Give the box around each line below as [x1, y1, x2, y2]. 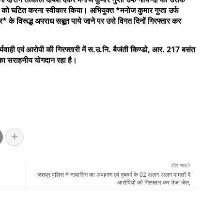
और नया [171, 161, 186, 169]
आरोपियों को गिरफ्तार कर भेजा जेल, [117, 178, 190, 186]
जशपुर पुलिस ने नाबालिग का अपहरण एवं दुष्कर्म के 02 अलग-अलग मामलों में [37, 170, 190, 179]
